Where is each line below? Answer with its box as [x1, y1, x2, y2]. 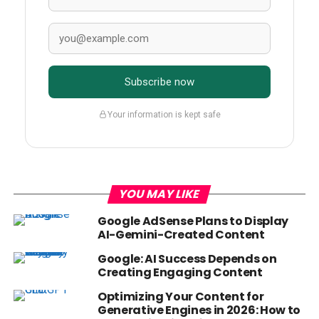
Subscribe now [124, 75, 195, 89]
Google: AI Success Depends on [97, 251, 277, 268]
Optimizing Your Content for [97, 288, 264, 305]
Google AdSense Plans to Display [97, 213, 288, 230]
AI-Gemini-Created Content [97, 226, 265, 244]
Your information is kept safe [107, 109, 221, 120]
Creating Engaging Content [97, 264, 263, 281]
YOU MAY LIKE [117, 186, 202, 203]
